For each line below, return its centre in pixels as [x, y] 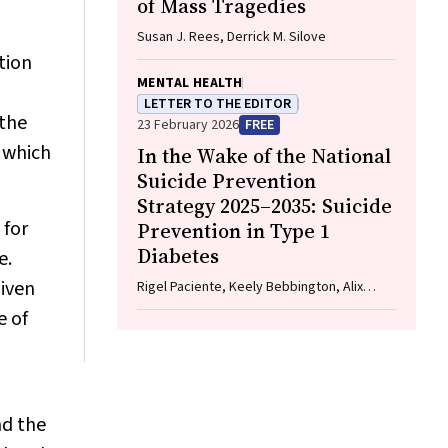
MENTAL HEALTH [190, 83]
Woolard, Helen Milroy [202, 307]
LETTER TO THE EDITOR [217, 104]
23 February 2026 [188, 125]
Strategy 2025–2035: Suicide [264, 206]
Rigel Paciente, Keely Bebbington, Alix [250, 287]
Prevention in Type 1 [233, 231]
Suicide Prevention [226, 181]
